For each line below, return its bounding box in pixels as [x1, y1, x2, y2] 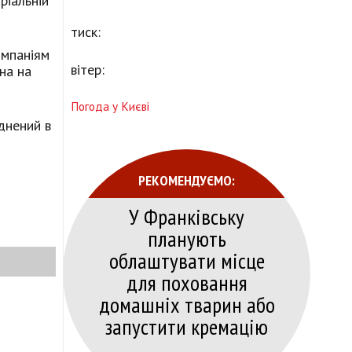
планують [147, 224, 226, 254]
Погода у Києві [71, 98, 149, 115]
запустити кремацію [105, 312, 268, 342]
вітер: [71, 60, 104, 79]
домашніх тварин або [98, 290, 275, 320]
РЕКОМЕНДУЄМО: [138, 170, 235, 190]
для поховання [126, 268, 247, 298]
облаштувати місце [108, 246, 265, 276]
